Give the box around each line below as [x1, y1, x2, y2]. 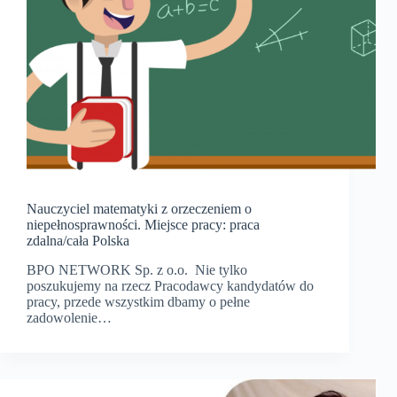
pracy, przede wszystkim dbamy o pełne [27, 294, 250, 310]
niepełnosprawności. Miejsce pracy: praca [27, 217, 260, 233]
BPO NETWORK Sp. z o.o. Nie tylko [27, 262, 247, 278]
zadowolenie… [27, 310, 112, 326]
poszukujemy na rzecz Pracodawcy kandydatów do [27, 278, 314, 294]
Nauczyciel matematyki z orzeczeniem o [27, 201, 252, 217]
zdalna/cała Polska [27, 233, 129, 249]
